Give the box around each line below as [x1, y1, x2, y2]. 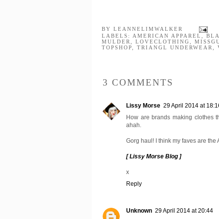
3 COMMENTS [103, 77, 174, 88]
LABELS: [102, 33, 132, 39]
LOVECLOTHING [135, 39, 190, 45]
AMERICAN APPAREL [132, 33, 201, 39]
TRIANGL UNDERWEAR [137, 44, 213, 51]
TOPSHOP [102, 44, 132, 51]
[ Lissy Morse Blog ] [126, 153, 181, 160]
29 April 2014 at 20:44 [155, 207, 213, 215]
